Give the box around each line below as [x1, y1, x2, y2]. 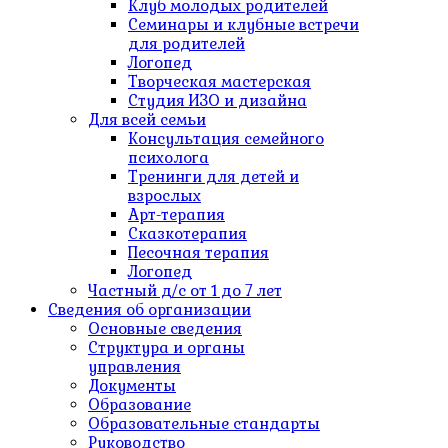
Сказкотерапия [128, 224, 247, 243]
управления [88, 357, 181, 376]
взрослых [128, 186, 201, 205]
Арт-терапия [128, 205, 225, 224]
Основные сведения [88, 319, 242, 338]
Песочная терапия [128, 243, 269, 262]
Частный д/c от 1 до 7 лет [88, 281, 282, 300]
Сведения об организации [48, 300, 251, 319]
